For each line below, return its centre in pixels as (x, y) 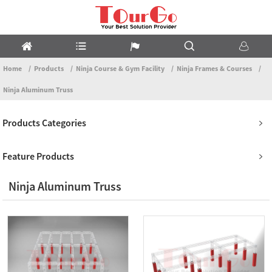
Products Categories (45, 122)
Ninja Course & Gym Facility (120, 68)
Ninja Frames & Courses (214, 68)
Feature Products (39, 156)
